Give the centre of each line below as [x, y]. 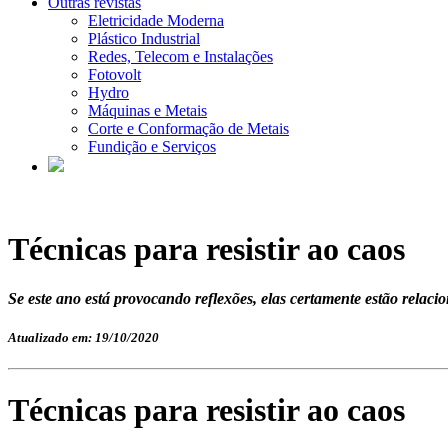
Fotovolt [114, 74]
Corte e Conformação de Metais [188, 128]
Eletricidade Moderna [156, 20]
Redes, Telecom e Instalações [180, 56]
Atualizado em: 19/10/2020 [83, 338]
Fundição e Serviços [152, 146]
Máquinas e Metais [147, 110]
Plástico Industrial [144, 38]
